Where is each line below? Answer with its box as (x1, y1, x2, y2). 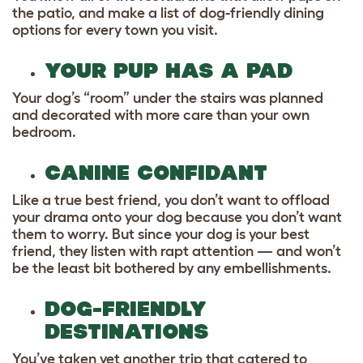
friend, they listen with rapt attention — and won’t (12, 243, 341, 259)
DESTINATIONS (45, 320, 216, 343)
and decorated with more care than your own (12, 107, 310, 123)
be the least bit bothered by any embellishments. (12, 260, 338, 276)
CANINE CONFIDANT (45, 161, 275, 184)
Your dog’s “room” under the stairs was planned (12, 90, 323, 106)
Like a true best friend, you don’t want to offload (12, 192, 330, 208)
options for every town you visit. (12, 22, 221, 38)
